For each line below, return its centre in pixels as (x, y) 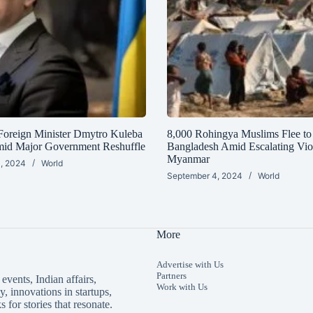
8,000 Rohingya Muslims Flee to (239, 134)
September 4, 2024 (204, 176)
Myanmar (188, 159)
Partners (172, 276)
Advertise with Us (190, 265)
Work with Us (182, 287)
